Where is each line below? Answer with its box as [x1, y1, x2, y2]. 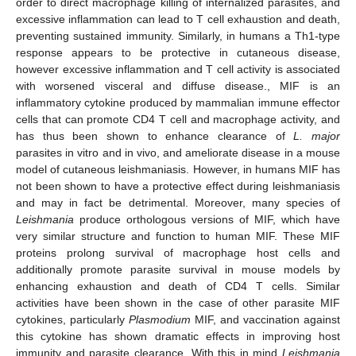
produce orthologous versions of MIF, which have [74, 212, 340, 226]
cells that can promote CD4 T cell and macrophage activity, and [16, 112, 340, 126]
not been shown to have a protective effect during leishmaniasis [16, 179, 340, 192]
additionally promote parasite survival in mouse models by [16, 262, 340, 276]
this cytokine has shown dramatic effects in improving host [16, 329, 340, 342]
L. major [293, 129, 341, 142]
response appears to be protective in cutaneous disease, [16, 45, 340, 59]
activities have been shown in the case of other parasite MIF [16, 296, 340, 309]
